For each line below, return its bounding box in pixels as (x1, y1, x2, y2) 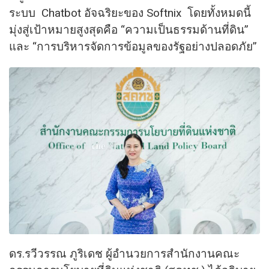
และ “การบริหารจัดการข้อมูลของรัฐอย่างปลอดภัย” (9, 39, 257, 53)
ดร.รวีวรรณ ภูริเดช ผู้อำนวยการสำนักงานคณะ (9, 247, 240, 261)
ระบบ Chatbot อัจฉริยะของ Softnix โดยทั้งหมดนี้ (9, 5, 251, 20)
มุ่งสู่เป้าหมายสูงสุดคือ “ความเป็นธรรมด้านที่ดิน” (9, 22, 249, 37)
